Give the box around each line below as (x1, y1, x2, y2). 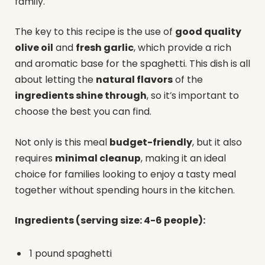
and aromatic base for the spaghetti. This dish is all (15, 57, 250, 71)
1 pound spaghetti (30, 247, 112, 261)
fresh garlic (76, 41, 134, 55)
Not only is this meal (15, 135, 109, 149)
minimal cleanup (55, 151, 141, 165)
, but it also (192, 135, 242, 149)
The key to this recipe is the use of (15, 25, 175, 39)
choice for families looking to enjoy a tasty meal (15, 167, 236, 181)
